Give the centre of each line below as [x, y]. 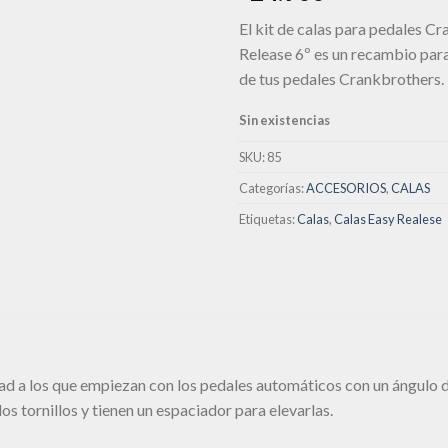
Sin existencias [284, 119]
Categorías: [272, 187]
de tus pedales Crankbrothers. [341, 79]
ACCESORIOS [346, 187]
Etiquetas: [268, 218]
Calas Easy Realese [388, 218]
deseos [170, 22]
